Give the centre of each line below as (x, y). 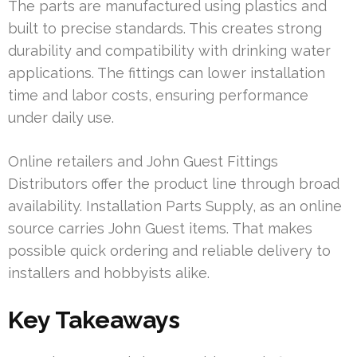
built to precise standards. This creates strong (165, 28)
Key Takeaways (94, 320)
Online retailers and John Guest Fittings (143, 161)
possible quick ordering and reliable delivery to (169, 250)
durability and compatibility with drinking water (169, 50)
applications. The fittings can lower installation (167, 73)
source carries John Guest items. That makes (160, 228)
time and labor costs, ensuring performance (158, 95)
